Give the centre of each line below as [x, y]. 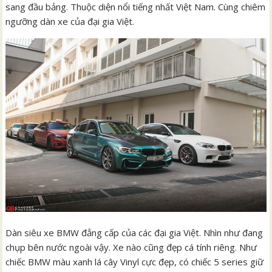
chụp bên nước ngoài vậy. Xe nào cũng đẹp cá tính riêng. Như [131, 247]
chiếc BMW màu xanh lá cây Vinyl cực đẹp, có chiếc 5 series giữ [135, 262]
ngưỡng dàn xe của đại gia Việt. [70, 21]
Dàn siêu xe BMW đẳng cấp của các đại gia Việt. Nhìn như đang [134, 233]
